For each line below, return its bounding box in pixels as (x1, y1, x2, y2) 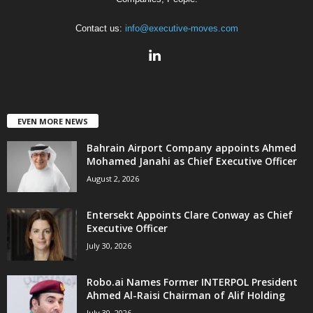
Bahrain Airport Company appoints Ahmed (87, 140, 296, 154)
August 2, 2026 (87, 173, 139, 184)
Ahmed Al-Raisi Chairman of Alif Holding (87, 288, 285, 302)
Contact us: (75, 22, 125, 34)
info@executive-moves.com (124, 22, 238, 34)
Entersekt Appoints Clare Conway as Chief (87, 208, 293, 221)
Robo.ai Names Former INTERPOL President (87, 275, 298, 289)
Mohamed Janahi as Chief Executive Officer (87, 154, 297, 168)
